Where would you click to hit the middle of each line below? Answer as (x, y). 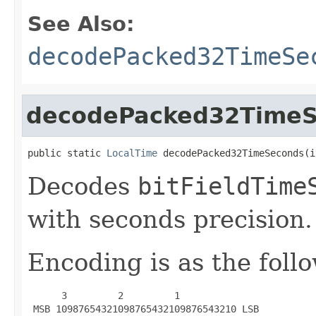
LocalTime (132, 153)
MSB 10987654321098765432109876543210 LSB (143, 309)
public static (67, 153)
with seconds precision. (170, 219)
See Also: (81, 24)
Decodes (83, 186)
